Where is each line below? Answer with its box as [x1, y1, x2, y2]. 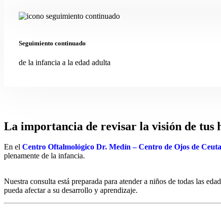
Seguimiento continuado [19, 39, 86, 47]
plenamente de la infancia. [4, 151, 85, 160]
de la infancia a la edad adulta [19, 58, 110, 67]
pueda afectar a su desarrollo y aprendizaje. [4, 186, 138, 195]
